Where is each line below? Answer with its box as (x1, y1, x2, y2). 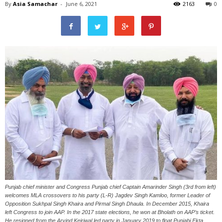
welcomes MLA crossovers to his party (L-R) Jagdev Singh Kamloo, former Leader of (5, 192, 210, 198)
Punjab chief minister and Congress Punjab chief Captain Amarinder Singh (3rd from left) (5, 183, 216, 190)
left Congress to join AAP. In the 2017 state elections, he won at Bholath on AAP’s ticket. (5, 209, 215, 215)
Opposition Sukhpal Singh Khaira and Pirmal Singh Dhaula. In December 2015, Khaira (5, 200, 209, 207)
